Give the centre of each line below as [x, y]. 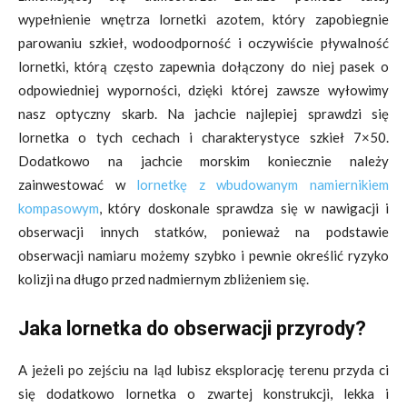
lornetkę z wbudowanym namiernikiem [263, 184]
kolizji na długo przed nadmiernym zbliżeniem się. [164, 279]
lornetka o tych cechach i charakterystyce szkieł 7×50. [203, 137]
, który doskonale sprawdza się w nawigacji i [244, 208]
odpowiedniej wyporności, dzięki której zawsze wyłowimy [203, 90]
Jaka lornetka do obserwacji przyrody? [192, 328]
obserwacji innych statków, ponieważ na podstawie [203, 232]
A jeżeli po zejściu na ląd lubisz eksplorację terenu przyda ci [203, 370]
